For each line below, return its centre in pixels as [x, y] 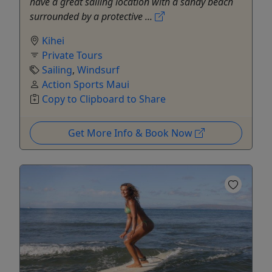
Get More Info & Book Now [131, 133]
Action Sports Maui [86, 84]
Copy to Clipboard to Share [104, 99]
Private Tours [72, 55]
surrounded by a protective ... [92, 16]
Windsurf [98, 70]
